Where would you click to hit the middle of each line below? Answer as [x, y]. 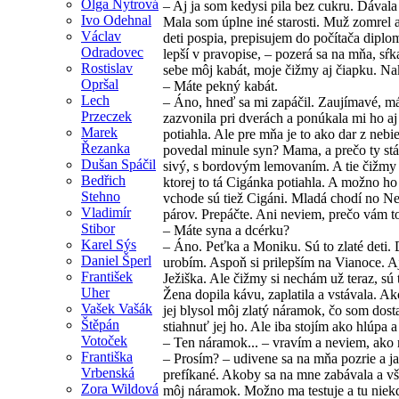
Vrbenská [108, 372]
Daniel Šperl [116, 260]
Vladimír [106, 212]
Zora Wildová [120, 388]
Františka [107, 356]
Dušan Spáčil [118, 164]
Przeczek [106, 116]
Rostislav [107, 68]
